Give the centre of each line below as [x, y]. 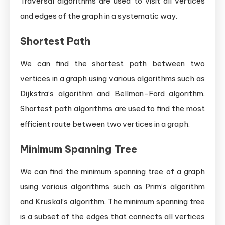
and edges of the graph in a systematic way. [99, 16]
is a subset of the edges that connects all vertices [113, 216]
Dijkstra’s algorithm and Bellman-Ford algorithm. [113, 93]
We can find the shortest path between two [113, 63]
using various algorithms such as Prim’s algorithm [113, 186]
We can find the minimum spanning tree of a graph [113, 171]
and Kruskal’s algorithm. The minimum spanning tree [113, 201]
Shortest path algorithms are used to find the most [113, 108]
